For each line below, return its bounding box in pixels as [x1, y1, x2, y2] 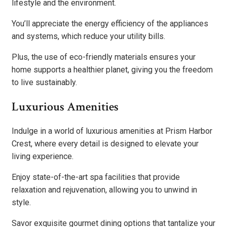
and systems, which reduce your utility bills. [12, 31, 165, 42]
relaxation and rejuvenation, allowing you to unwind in [12, 185, 197, 195]
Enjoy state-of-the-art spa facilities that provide [12, 172, 180, 182]
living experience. [12, 152, 73, 161]
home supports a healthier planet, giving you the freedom [12, 65, 213, 75]
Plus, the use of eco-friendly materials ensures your [12, 52, 196, 62]
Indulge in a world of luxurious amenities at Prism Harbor [12, 126, 212, 136]
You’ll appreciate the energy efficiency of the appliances [12, 19, 208, 29]
